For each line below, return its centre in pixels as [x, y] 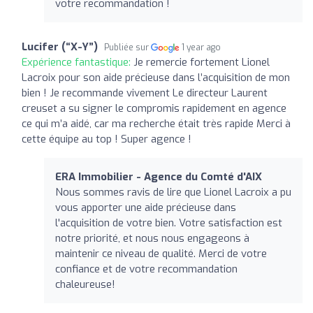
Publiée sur [128, 47]
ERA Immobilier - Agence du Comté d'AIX [159, 176]
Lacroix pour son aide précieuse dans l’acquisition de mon [156, 77]
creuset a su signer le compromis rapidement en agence [154, 108]
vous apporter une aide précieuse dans [146, 207]
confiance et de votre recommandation [146, 269]
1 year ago [202, 47]
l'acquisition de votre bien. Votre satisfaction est [169, 223]
